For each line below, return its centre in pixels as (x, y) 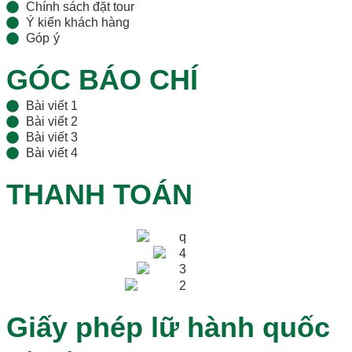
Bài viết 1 (52, 106)
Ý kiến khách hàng (78, 23)
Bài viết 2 (52, 122)
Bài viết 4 (52, 153)
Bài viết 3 (52, 137)
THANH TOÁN (99, 195)
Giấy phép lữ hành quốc (168, 328)
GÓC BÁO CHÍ (102, 80)
